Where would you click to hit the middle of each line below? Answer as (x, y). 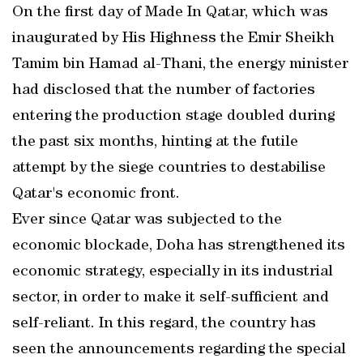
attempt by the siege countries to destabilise (169, 169)
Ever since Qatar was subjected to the (147, 220)
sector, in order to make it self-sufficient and (171, 298)
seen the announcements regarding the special (179, 350)
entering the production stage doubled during (173, 117)
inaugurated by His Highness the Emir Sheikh (173, 39)
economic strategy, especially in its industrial (173, 272)
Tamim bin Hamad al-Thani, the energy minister (180, 65)
